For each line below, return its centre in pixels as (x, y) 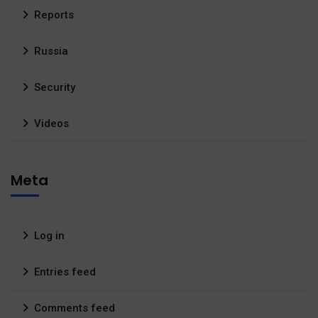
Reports (54, 15)
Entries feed (65, 272)
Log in (49, 236)
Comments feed (75, 308)
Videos (51, 124)
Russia (51, 51)
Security (55, 88)
